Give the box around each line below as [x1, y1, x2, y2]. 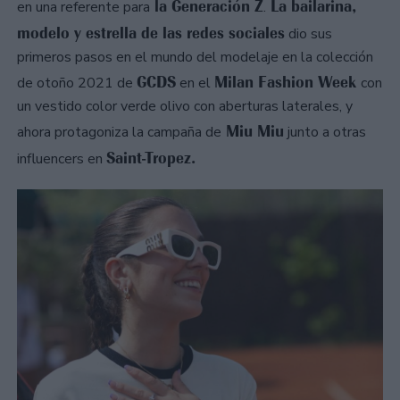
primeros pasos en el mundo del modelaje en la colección [17, 47, 373, 68]
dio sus [285, 24, 332, 45]
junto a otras [284, 122, 366, 143]
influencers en [17, 149, 106, 170]
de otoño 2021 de [17, 73, 137, 94]
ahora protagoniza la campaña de [17, 122, 221, 143]
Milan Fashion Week [214, 72, 361, 93]
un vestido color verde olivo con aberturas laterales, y [17, 96, 353, 117]
